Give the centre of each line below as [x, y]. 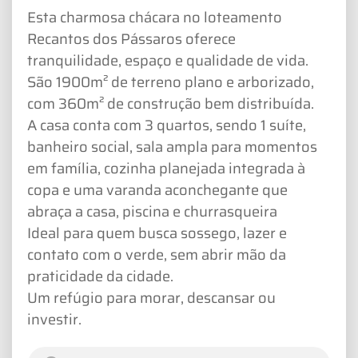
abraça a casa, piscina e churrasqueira [152, 212]
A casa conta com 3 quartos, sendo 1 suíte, [167, 125]
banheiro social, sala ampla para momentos [172, 147]
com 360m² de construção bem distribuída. [171, 104]
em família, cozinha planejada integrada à [166, 169]
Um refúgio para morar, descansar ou [151, 298]
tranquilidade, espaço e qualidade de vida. [168, 61]
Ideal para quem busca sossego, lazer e [157, 233]
